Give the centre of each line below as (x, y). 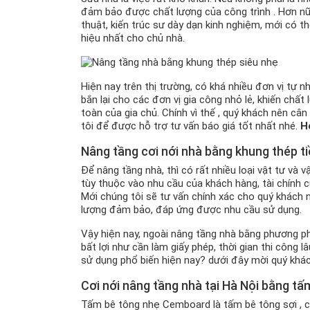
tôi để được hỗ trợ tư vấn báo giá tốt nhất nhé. (191, 126)
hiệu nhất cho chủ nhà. (133, 38)
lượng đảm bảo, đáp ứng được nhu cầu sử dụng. (191, 209)
